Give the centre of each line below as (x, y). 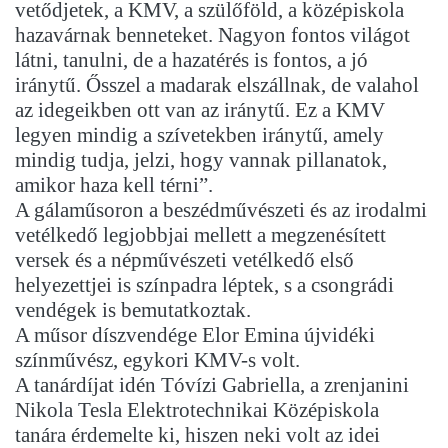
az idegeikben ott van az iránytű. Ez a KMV (200, 110)
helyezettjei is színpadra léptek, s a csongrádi (204, 285)
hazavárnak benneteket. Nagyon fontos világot (212, 35)
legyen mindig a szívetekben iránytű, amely (199, 135)
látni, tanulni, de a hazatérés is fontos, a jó (191, 60)
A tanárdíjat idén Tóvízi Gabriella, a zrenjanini (212, 385)
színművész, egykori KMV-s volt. (157, 360)
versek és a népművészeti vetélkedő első (184, 260)
